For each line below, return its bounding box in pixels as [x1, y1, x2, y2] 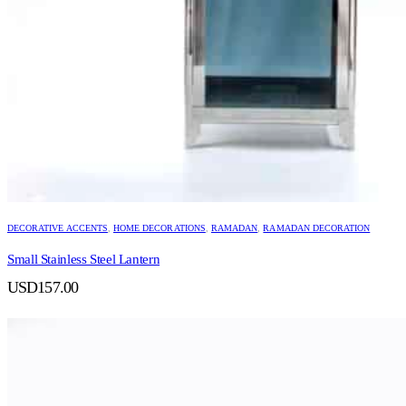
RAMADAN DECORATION [263, 223, 371, 234]
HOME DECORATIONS [113, 223, 206, 234]
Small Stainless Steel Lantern [7, 252, 160, 267]
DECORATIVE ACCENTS [7, 223, 108, 234]
